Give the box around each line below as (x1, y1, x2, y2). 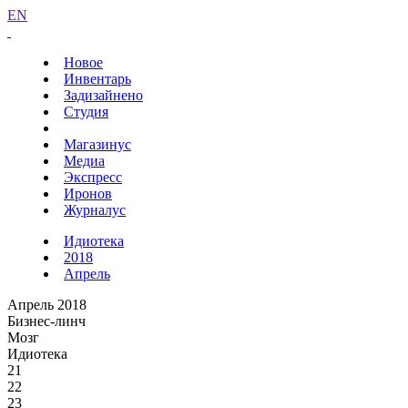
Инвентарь (64, 71, 131, 87)
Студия (64, 104, 108, 119)
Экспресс (64, 169, 122, 185)
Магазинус (64, 137, 131, 152)
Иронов (64, 186, 112, 201)
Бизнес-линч (7, 313, 86, 329)
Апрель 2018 (7, 297, 87, 312)
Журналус (64, 202, 126, 218)
